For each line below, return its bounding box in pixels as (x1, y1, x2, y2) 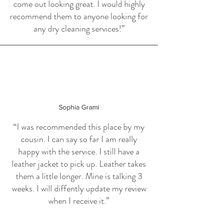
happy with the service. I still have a (18, 145, 140, 158)
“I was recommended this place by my (13, 120, 145, 133)
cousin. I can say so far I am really (21, 133, 137, 146)
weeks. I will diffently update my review (11, 182, 147, 195)
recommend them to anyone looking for (10, 10, 148, 23)
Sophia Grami (59, 103, 99, 111)
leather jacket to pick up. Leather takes (12, 157, 146, 170)
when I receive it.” (48, 194, 110, 207)
